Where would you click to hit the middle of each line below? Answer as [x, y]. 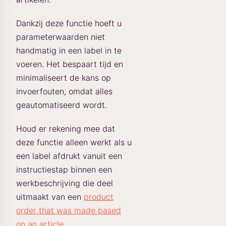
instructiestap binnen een [64, 169]
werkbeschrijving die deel [65, 183]
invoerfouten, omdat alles [64, 91]
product [99, 196]
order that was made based [69, 210]
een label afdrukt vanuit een [69, 156]
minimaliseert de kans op [64, 77]
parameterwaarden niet [61, 37]
